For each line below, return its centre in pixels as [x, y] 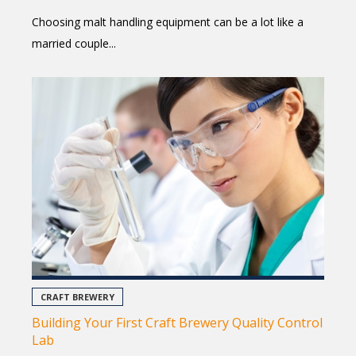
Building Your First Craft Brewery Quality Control [177, 322]
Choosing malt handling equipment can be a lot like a [168, 21]
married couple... [74, 43]
